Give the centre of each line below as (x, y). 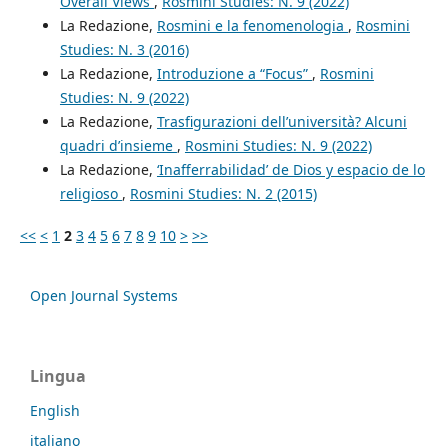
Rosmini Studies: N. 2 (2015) (223, 194)
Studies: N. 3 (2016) (124, 50)
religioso (90, 194)
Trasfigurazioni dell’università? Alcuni (281, 122)
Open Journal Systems (104, 296)
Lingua (58, 376)
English (55, 411)
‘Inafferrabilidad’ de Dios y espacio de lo (290, 170)
